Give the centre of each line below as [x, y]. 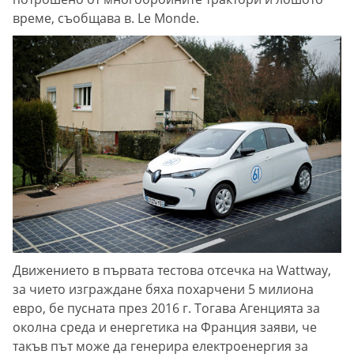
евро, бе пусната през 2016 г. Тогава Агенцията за [166, 308]
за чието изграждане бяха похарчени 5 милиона [163, 289]
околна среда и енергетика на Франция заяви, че [165, 327]
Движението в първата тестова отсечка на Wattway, [172, 270]
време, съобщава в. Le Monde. [106, 18]
